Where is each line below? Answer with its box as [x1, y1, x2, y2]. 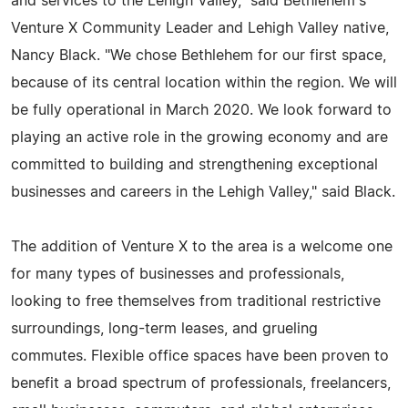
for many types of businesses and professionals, [11, 266, 344, 281]
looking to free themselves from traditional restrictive [11, 293, 381, 309]
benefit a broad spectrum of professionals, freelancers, [11, 375, 391, 391]
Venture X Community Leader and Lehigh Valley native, [11, 20, 389, 36]
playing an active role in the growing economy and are [11, 129, 388, 145]
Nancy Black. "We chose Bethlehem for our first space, [11, 47, 386, 63]
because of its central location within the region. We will [11, 75, 397, 90]
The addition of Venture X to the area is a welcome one [11, 239, 393, 254]
